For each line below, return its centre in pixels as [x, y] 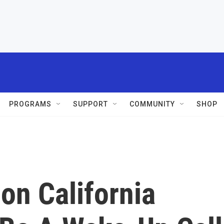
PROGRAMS [30, 104]
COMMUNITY [152, 104]
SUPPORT [90, 104]
